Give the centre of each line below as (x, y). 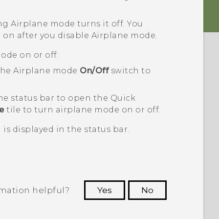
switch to (130, 71)
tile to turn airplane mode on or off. (82, 110)
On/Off (94, 71)
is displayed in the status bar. (65, 130)
